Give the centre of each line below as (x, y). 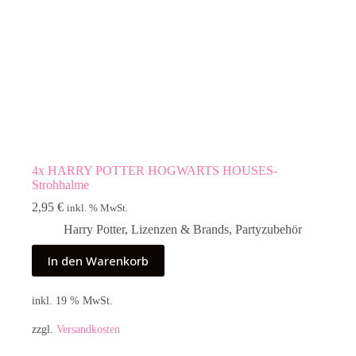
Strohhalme (60, 185)
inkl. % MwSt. (97, 209)
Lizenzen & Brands (180, 230)
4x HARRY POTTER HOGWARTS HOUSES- (155, 171)
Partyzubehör (269, 230)
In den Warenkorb (98, 261)
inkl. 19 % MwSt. (72, 300)
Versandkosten (88, 329)
